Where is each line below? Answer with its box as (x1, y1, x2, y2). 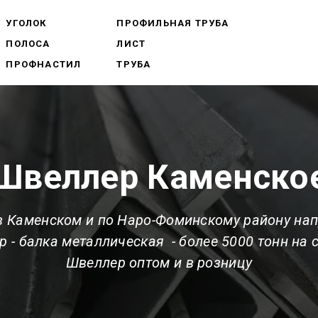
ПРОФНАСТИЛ (6, 58, 82, 70)
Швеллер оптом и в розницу (65, 254, 253, 271)
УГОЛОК (6, 17, 47, 28)
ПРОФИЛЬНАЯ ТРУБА (116, 17, 229, 28)
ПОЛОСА (6, 38, 50, 49)
